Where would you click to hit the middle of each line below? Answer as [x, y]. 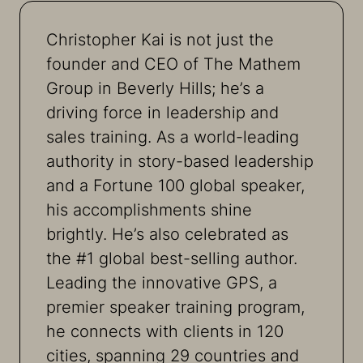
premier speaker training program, [175, 307]
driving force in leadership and [162, 112]
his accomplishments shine [149, 209]
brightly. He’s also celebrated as [167, 234]
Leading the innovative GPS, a [162, 282]
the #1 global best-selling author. [172, 258]
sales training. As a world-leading [173, 137]
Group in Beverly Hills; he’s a [155, 88]
